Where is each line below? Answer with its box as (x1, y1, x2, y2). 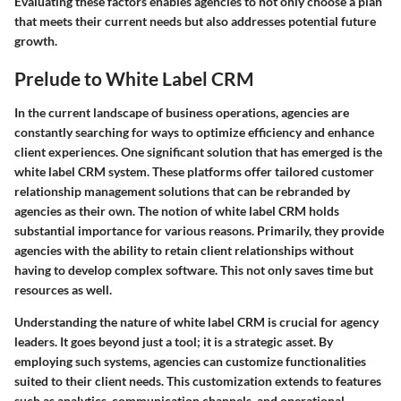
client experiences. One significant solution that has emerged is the (14, 143, 382, 159)
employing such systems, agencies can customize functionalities (14, 353, 366, 369)
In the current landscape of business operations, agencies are (14, 104, 349, 120)
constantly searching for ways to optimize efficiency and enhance (14, 124, 374, 140)
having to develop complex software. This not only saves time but (14, 261, 373, 277)
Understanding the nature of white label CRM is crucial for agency (14, 313, 379, 329)
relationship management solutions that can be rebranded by (14, 183, 350, 199)
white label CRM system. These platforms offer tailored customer (14, 163, 374, 179)
